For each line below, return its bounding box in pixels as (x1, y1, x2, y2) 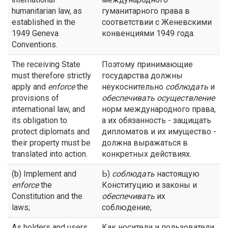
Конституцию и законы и (102, 180, 197, 190)
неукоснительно (102, 82, 165, 92)
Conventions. (12, 40, 58, 49)
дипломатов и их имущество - (102, 127, 216, 136)
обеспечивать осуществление (102, 93, 215, 103)
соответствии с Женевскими (102, 17, 212, 27)
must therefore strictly (12, 71, 91, 80)
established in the (12, 17, 75, 27)
